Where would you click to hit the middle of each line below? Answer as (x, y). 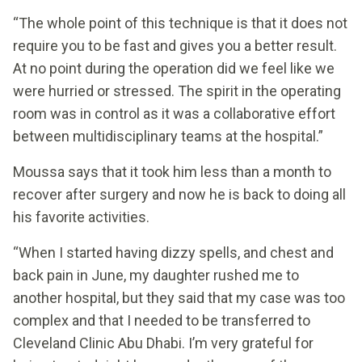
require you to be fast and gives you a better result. (175, 45)
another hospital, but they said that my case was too (179, 297)
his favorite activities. (83, 217)
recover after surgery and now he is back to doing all (179, 194)
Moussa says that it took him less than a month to (172, 171)
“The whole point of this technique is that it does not (180, 23)
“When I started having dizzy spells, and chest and (173, 252)
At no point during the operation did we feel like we (174, 68)
